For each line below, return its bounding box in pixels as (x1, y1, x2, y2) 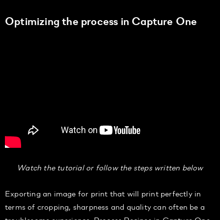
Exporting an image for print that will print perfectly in (5, 187, 201, 199)
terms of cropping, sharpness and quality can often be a (5, 200, 205, 212)
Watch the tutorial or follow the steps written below (17, 161, 203, 173)
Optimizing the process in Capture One (5, 13, 197, 28)
